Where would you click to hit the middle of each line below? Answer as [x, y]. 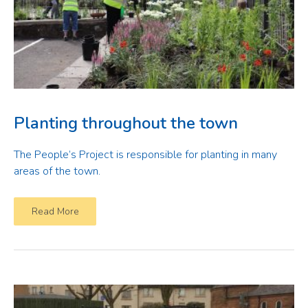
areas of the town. [57, 171]
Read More [55, 211]
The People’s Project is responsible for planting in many [145, 155]
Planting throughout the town [126, 123]
